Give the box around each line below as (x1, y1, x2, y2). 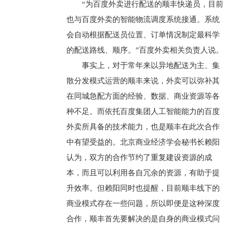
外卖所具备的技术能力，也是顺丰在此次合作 (66, 123, 220, 131)
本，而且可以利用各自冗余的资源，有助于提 (66, 169, 220, 177)
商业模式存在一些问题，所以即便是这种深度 (66, 199, 220, 208)
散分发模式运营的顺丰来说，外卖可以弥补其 (66, 77, 220, 85)
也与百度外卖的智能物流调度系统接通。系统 (66, 15, 220, 24)
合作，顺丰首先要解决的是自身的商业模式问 (66, 215, 220, 223)
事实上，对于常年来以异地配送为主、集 (81, 61, 220, 70)
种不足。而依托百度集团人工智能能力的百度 (66, 107, 220, 116)
